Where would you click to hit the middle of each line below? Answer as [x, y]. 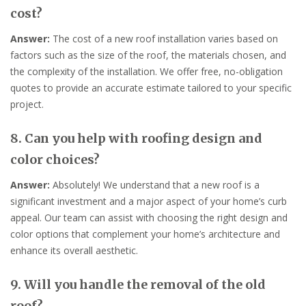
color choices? [55, 160]
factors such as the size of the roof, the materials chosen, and [148, 55]
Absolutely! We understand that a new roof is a [155, 185]
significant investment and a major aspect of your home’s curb [149, 201]
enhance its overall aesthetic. [74, 251]
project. [27, 105]
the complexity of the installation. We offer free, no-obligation [147, 72]
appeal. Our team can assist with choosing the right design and [149, 218]
